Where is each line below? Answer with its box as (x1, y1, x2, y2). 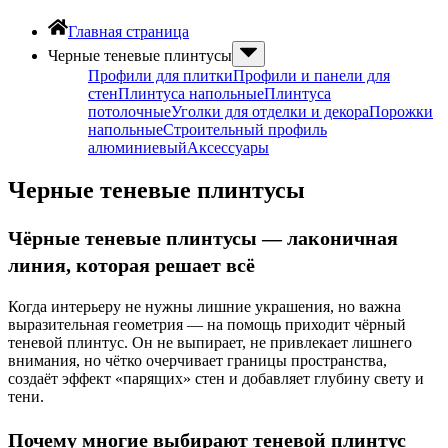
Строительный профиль (163, 121, 327, 138)
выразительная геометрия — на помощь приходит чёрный (8, 315, 406, 333)
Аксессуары (187, 139, 269, 156)
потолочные (88, 103, 171, 120)
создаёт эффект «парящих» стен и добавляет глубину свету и (8, 369, 424, 387)
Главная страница (68, 23, 189, 40)
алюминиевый (88, 139, 187, 156)
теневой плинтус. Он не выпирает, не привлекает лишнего (8, 333, 412, 351)
